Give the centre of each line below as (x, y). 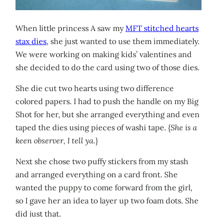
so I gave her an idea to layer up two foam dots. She (107, 201)
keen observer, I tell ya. (55, 141)
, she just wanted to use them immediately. (123, 41)
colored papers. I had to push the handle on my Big (107, 101)
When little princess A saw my (70, 28)
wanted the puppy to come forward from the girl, (104, 188)
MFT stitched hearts (162, 28)
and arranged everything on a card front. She (97, 175)
